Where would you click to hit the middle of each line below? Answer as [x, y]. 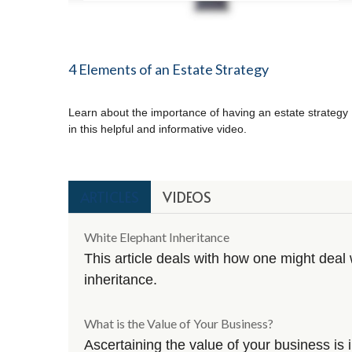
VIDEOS [187, 197]
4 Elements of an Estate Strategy [169, 69]
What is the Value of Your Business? [179, 324]
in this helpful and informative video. [158, 129]
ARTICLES [110, 197]
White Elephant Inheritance [157, 237]
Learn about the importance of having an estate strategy [208, 113]
